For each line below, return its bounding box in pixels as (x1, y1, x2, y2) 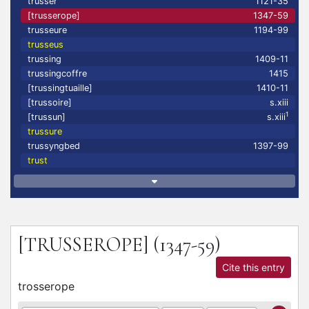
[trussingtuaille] (28, 83, 92, 93)
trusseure (28, 25, 67, 35)
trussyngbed (28, 141, 80, 151)
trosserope (18, 279, 74, 293)
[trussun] (28, 112, 66, 122)
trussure (28, 126, 62, 137)
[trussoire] (28, 97, 72, 108)
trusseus (28, 39, 63, 50)
